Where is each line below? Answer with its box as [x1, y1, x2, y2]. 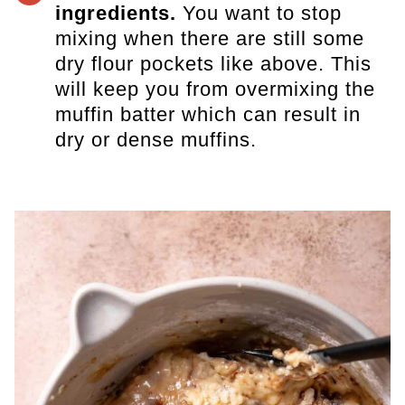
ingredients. [54, 2, 183, 25]
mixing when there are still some [54, 27, 364, 51]
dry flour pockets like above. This [54, 52, 372, 76]
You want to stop [182, 2, 342, 25]
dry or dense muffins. [54, 128, 257, 152]
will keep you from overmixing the [54, 78, 375, 101]
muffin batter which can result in [54, 103, 361, 127]
